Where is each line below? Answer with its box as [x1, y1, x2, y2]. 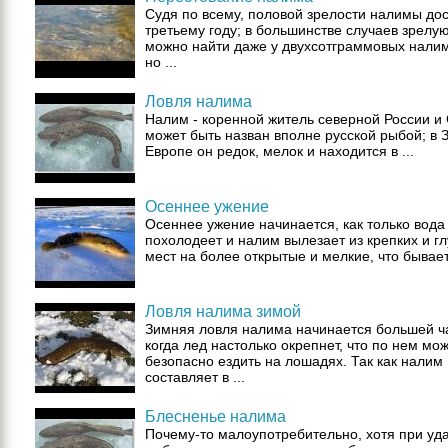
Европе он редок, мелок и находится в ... [145, 143, 414, 159]
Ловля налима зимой [145, 303, 301, 320]
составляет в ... [145, 369, 245, 385]
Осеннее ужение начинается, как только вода [145, 216, 445, 232]
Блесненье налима [145, 408, 286, 425]
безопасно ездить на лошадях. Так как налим [145, 353, 443, 369]
